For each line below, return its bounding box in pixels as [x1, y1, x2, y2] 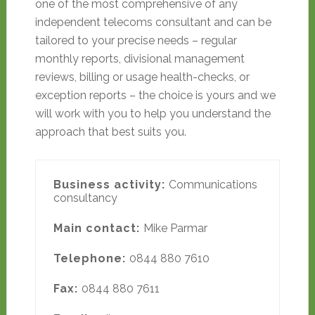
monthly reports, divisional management [34, 52, 245, 65]
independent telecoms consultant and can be [34, 15, 271, 29]
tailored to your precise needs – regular [34, 34, 237, 47]
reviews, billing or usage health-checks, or [34, 70, 250, 84]
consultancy [53, 191, 117, 205]
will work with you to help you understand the [34, 107, 271, 120]
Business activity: [53, 178, 169, 191]
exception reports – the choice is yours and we [34, 89, 276, 102]
